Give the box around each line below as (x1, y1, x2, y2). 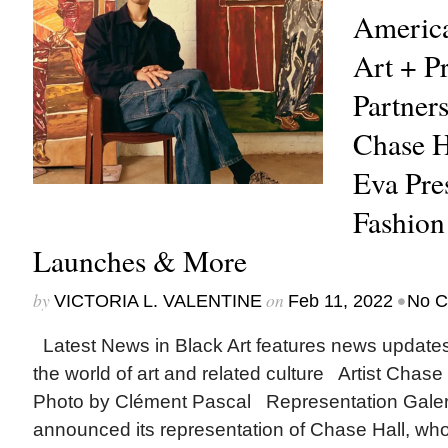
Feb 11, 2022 (287, 291, 393, 311)
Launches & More (32, 241, 247, 280)
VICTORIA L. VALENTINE (53, 291, 262, 311)
